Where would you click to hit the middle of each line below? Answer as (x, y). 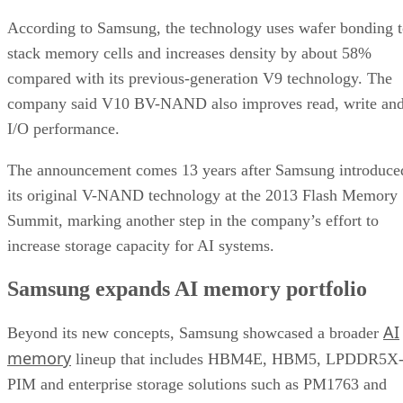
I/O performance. (63, 128)
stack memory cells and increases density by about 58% (189, 53)
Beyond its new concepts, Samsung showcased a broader (195, 332)
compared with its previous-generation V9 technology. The (200, 78)
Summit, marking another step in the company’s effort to (193, 220)
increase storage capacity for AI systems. (141, 245)
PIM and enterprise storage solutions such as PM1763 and (197, 384)
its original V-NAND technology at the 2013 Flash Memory (202, 195)
